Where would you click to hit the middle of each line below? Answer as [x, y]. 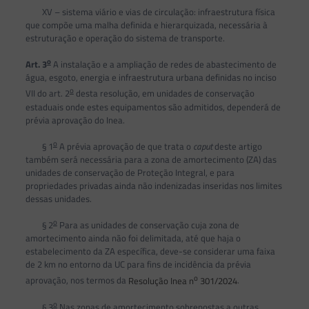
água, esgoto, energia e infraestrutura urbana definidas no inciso [151, 78]
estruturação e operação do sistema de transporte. [125, 38]
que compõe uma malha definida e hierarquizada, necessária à [146, 24]
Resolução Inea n [161, 280]
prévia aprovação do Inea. [75, 120]
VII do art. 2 [47, 93]
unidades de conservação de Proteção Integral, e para [130, 172]
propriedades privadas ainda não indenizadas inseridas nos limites [153, 185]
